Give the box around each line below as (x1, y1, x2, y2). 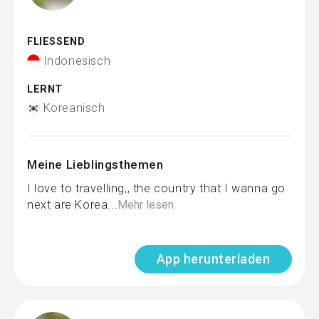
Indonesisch (43, 53, 111, 68)
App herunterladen (156, 251, 270, 266)
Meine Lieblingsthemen (27, 157, 164, 172)
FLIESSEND (27, 36, 78, 48)
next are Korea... (27, 198, 118, 211)
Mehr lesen (117, 198, 174, 211)
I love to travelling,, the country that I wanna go (27, 182, 286, 195)
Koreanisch (43, 101, 105, 115)
